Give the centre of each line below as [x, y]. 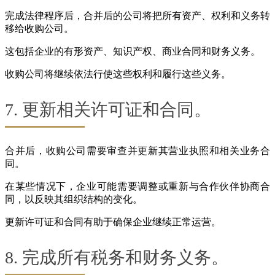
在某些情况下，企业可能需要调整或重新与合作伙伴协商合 [137, 187]
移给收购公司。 [39, 29]
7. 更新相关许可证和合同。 [108, 110]
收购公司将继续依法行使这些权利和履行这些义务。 [118, 74]
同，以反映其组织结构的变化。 [74, 199]
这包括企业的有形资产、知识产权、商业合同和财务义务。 [133, 52]
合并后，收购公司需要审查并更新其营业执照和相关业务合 [137, 151]
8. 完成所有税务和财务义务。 [117, 258]
